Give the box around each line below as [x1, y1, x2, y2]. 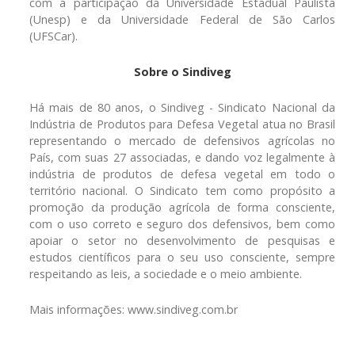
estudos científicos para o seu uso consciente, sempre [29, 249, 335, 265]
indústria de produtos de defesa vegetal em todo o [29, 166, 335, 181]
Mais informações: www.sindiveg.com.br [29, 301, 238, 317]
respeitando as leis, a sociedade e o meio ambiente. [29, 265, 302, 281]
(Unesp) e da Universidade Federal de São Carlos [29, 11, 335, 27]
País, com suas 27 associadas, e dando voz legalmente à [29, 149, 335, 165]
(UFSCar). [29, 28, 78, 44]
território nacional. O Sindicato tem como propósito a [29, 182, 335, 198]
